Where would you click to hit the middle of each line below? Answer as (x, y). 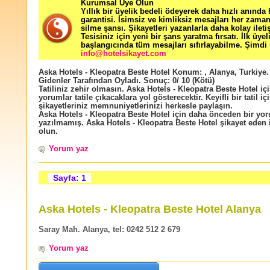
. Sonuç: (155, 81)
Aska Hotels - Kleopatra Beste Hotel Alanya (150, 209)
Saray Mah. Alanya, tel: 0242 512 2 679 (109, 229)
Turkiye (253, 72)
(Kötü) (202, 81)
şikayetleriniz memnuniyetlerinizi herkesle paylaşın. (136, 106)
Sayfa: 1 (70, 178)
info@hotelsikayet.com (124, 54)
